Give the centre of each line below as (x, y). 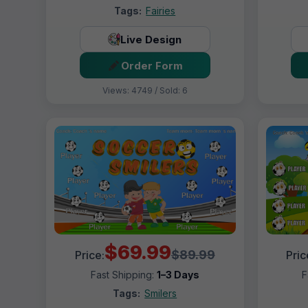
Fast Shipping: (123, 274)
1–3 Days (178, 274)
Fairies (161, 11)
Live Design (151, 39)
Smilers (161, 293)
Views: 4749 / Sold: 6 (145, 91)
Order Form (152, 65)
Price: (89, 255)
